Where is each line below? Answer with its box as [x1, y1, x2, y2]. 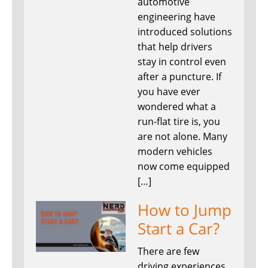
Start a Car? [138, 218, 220, 240]
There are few [138, 245, 199, 258]
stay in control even [138, 55, 226, 69]
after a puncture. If [138, 70, 221, 84]
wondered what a [138, 100, 216, 114]
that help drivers [138, 40, 212, 54]
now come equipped [138, 160, 230, 173]
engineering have [138, 10, 215, 24]
